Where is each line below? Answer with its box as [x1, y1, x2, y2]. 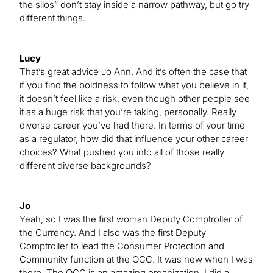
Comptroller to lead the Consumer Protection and [19, 239, 224, 252]
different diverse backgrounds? [19, 159, 151, 171]
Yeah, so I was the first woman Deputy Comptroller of [19, 213, 243, 225]
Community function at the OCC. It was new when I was [19, 253, 253, 265]
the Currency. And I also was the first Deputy [19, 226, 206, 238]
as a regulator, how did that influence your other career [19, 132, 248, 144]
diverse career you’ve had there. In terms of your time [19, 119, 245, 131]
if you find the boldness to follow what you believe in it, [19, 79, 249, 91]
